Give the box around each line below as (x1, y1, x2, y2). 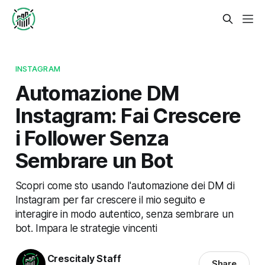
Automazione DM (15, 80, 179, 105)
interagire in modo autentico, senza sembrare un (15, 207, 234, 220)
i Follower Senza (15, 125, 169, 150)
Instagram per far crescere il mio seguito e (15, 193, 205, 206)
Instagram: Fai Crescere (15, 102, 241, 128)
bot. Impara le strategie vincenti (15, 221, 157, 234)
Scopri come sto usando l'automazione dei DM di (15, 179, 235, 192)
